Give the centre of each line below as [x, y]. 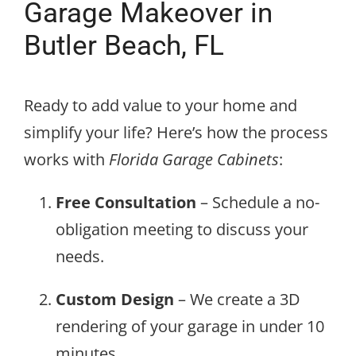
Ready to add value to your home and [161, 106]
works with [66, 160]
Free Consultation [126, 203]
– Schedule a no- [258, 203]
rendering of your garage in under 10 [190, 327]
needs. [80, 257]
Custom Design [115, 300]
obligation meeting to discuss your [182, 230]
